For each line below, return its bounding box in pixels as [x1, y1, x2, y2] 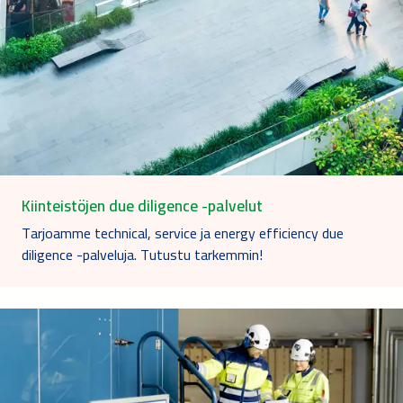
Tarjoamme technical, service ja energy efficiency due [22, 219, 344, 247]
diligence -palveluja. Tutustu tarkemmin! [22, 241, 263, 269]
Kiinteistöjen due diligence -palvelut [22, 191, 263, 221]
